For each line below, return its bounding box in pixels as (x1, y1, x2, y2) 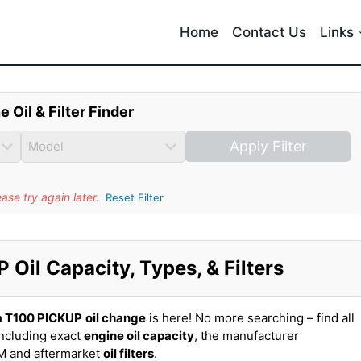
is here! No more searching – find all (146, 310, 355, 326)
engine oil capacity (84, 328, 194, 343)
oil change (85, 310, 146, 326)
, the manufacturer (194, 328, 299, 343)
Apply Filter (229, 138, 307, 155)
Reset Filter (105, 191, 164, 204)
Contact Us (232, 23, 307, 40)
